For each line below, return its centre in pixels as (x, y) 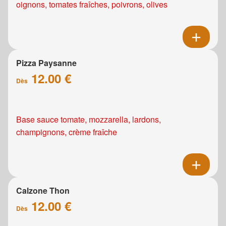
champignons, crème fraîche (67, 132)
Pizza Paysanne (46, 63)
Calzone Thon (43, 191)
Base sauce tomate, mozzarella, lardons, (89, 120)
